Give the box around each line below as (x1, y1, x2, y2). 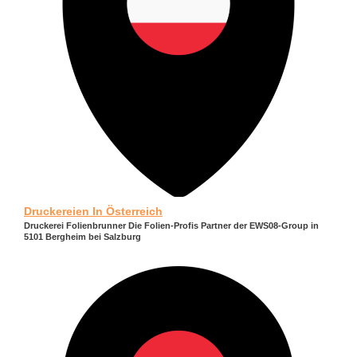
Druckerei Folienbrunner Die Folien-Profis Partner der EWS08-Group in (24, 221, 319, 231)
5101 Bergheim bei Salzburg (24, 232, 141, 242)
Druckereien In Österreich (24, 205, 163, 218)
